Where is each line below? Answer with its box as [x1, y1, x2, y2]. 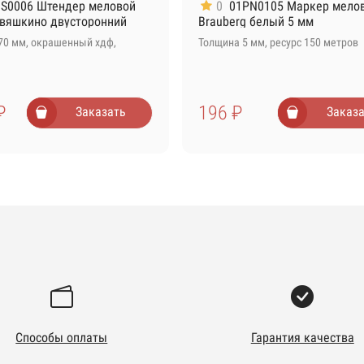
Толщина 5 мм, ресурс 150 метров [198, 36, 358, 50]
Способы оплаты [15, 329, 108, 345]
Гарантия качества [250, 329, 354, 345]
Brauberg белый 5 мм [198, 13, 314, 29]
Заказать [76, 104, 126, 120]
